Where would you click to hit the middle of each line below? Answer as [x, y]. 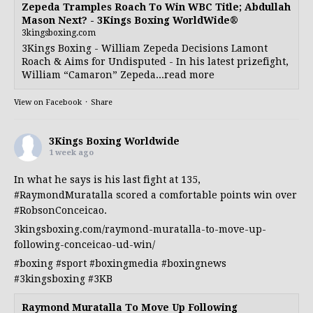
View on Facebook [48, 102]
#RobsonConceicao [59, 210]
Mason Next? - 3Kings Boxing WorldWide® [130, 20]
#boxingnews [194, 263]
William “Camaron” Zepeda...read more [118, 74]
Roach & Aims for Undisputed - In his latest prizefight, [155, 61]
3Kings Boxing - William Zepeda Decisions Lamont [145, 48]
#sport [71, 263]
